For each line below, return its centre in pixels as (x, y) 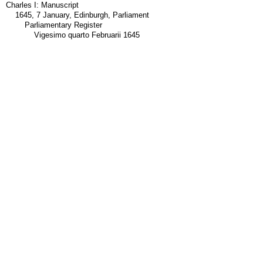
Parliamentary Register (63, 25)
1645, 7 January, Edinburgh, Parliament (82, 15)
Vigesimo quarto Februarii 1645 (87, 35)
